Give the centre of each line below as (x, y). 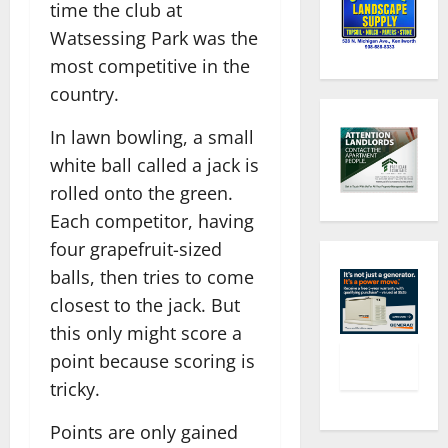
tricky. (75, 388)
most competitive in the (150, 65)
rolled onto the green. (141, 192)
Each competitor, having (152, 220)
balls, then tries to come (152, 276)
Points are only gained (144, 431)
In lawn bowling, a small (152, 136)
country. (84, 93)
